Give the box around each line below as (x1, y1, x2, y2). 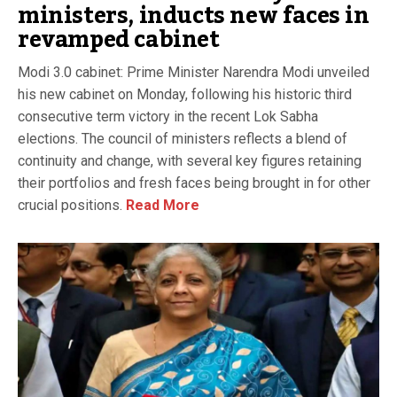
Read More (122, 196, 199, 214)
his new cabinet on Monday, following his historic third (18, 85, 352, 103)
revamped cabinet (18, 17, 220, 62)
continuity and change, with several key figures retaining (18, 152, 362, 169)
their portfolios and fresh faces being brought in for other (18, 174, 370, 191)
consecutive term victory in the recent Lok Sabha (18, 107, 318, 125)
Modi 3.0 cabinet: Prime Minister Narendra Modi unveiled (18, 63, 370, 81)
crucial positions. (18, 196, 122, 214)
